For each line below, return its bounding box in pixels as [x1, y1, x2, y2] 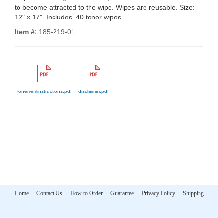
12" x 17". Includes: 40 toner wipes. [15, 13, 123, 21]
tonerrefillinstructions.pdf [17, 89, 72, 94]
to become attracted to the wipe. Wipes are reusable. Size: [15, 3, 195, 11]
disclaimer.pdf [78, 89, 109, 94]
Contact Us [36, 190, 62, 197]
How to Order [70, 190, 103, 197]
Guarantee [110, 190, 134, 197]
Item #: [15, 28, 37, 36]
